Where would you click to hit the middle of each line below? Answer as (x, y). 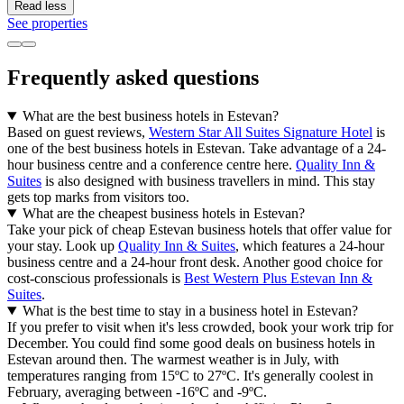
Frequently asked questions (133, 78)
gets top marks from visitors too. (98, 197)
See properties (47, 23)
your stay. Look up (63, 246)
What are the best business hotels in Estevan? (150, 116)
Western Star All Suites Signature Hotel (261, 133)
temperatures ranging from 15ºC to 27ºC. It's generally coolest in (190, 376)
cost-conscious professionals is (96, 279)
